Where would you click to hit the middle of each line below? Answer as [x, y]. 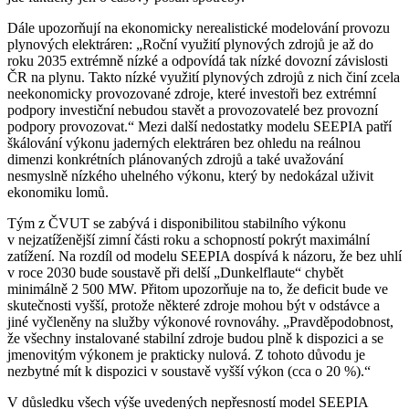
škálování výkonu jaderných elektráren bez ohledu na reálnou [184, 142]
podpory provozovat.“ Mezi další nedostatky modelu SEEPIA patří [199, 126]
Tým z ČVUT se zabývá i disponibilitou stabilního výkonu [177, 223]
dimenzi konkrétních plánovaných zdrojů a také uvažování [175, 159]
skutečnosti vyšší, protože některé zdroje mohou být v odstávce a [194, 305]
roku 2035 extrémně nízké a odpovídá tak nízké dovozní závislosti [198, 60]
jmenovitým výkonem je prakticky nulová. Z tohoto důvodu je [186, 354]
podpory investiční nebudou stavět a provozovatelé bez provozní [193, 110]
